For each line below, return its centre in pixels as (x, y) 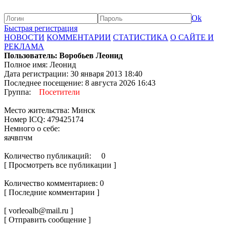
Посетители (60, 92)
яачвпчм (18, 138)
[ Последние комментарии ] (52, 192)
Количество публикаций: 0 (55, 156)
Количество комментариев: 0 (54, 183)
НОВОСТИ (24, 37)
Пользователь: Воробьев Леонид (63, 55)
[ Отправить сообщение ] (47, 220)
